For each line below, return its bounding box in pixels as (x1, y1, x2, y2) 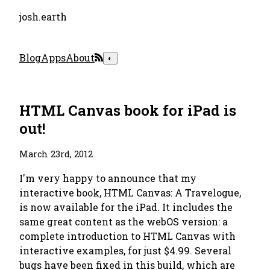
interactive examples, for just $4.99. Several (19, 244, 231, 257)
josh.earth (19, 10, 67, 23)
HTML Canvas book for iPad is (19, 101, 236, 120)
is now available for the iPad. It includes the (19, 201, 233, 213)
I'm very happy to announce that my (19, 172, 196, 184)
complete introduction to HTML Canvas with (19, 230, 236, 242)
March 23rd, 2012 (19, 148, 93, 160)
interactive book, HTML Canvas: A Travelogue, (19, 186, 241, 199)
